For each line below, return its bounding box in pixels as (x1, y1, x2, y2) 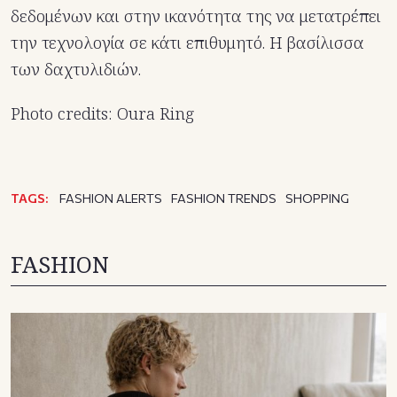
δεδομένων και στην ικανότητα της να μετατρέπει (11, 4, 381, 27)
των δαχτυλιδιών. (11, 57, 141, 81)
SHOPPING (285, 190, 349, 206)
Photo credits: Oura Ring (11, 101, 194, 125)
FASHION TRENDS (171, 190, 276, 206)
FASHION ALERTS (59, 190, 162, 206)
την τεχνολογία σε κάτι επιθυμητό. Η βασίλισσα (11, 30, 364, 54)
